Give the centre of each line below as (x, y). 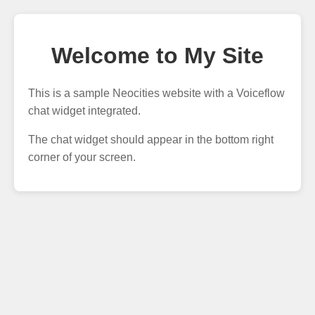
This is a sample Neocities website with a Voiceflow (156, 93)
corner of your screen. (82, 157)
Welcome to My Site (157, 56)
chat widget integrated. (84, 110)
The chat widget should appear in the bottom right (151, 139)
